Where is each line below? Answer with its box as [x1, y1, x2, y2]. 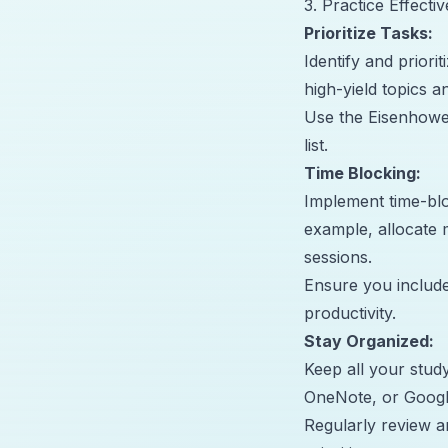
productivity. [304, 302, 396, 323]
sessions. [304, 246, 372, 267]
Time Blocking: [304, 162, 421, 183]
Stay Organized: [304, 330, 434, 351]
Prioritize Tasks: [304, 22, 433, 43]
